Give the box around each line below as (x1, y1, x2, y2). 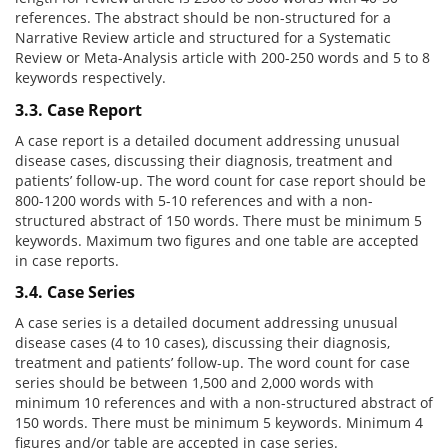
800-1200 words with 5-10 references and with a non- (15, 190, 373, 210)
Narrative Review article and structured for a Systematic (15, 28, 391, 48)
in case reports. (15, 250, 119, 270)
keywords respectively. (15, 68, 166, 88)
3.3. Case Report (15, 98, 142, 121)
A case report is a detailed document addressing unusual (15, 130, 400, 150)
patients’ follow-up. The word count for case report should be (15, 170, 426, 190)
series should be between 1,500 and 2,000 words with (15, 373, 374, 393)
